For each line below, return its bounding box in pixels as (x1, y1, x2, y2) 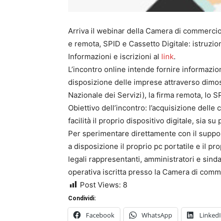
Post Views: (80, 180, 121, 189)
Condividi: (68, 195, 96, 202)
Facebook (86, 211, 114, 220)
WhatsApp (142, 211, 172, 220)
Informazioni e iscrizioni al (68, 52, 161, 61)
